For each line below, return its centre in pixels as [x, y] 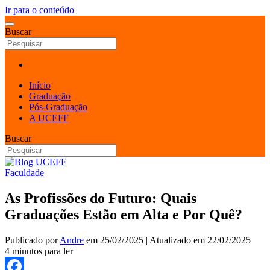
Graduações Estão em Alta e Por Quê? [124, 214]
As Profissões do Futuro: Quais [101, 198]
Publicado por [32, 240]
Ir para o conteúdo [39, 10]
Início [40, 85]
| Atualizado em [175, 240]
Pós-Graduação [58, 107]
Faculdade [24, 173]
